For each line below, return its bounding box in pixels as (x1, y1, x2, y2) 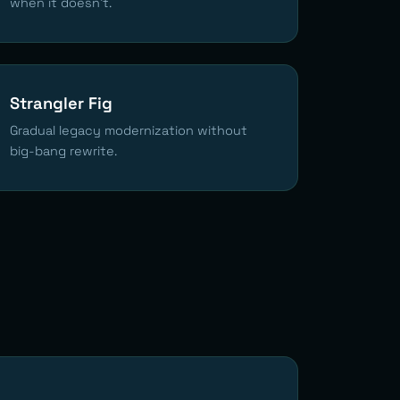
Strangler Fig (10, 92, 112, 113)
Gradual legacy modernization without (10, 121, 247, 138)
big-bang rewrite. (10, 142, 117, 159)
